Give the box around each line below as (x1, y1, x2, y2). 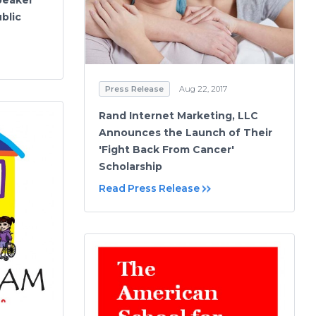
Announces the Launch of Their (99, 126, 272, 140)
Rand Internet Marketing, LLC (99, 109, 258, 123)
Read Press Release (99, 182, 200, 195)
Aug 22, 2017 (179, 84, 227, 95)
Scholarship (99, 160, 162, 174)
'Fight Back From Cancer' (99, 143, 234, 157)
